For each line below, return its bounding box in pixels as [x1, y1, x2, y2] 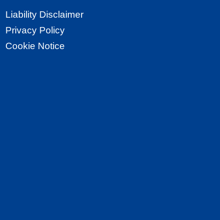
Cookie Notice [5, 40, 65, 51]
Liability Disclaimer [5, 9, 84, 20]
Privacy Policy [5, 25, 65, 35]
